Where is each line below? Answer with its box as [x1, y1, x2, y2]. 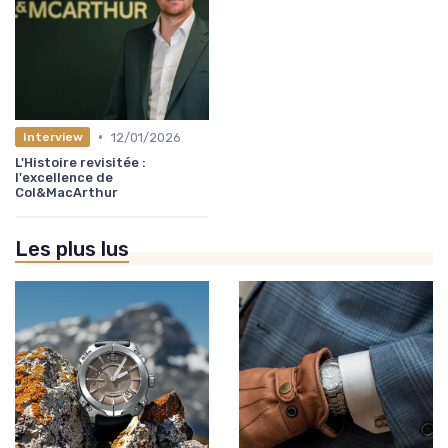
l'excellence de [15, 169, 113, 185]
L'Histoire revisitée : [15, 154, 146, 170]
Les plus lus [15, 236, 129, 261]
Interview [22, 130, 83, 145]
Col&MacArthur [15, 184, 118, 200]
